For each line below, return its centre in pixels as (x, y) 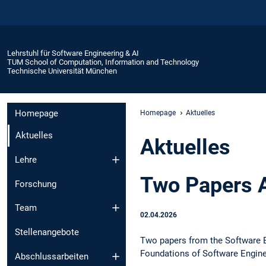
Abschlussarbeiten (52, 256)
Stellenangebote (47, 232)
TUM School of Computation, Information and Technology (103, 62)
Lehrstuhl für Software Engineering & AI (73, 53)
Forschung (36, 184)
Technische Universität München (62, 71)
